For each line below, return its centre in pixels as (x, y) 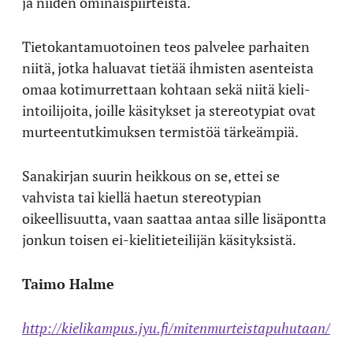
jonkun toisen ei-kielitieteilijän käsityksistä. (159, 239)
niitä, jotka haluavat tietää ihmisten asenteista (168, 67)
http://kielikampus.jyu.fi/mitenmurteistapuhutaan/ (176, 327)
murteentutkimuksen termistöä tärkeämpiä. (160, 131)
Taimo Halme (68, 283)
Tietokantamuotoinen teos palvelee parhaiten (166, 46)
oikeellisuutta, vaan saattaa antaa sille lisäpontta (174, 218)
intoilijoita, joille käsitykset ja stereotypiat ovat (169, 110)
